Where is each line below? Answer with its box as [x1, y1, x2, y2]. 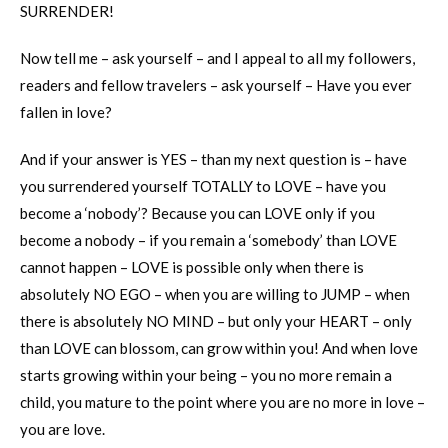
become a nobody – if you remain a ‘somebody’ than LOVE [20, 230, 397, 249]
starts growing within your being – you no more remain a [20, 365, 392, 384]
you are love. [20, 419, 105, 438]
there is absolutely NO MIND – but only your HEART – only [20, 311, 412, 330]
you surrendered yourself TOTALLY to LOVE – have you [20, 176, 386, 195]
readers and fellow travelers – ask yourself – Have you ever [20, 75, 412, 94]
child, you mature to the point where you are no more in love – [20, 392, 425, 411]
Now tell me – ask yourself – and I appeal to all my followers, [20, 48, 415, 67]
